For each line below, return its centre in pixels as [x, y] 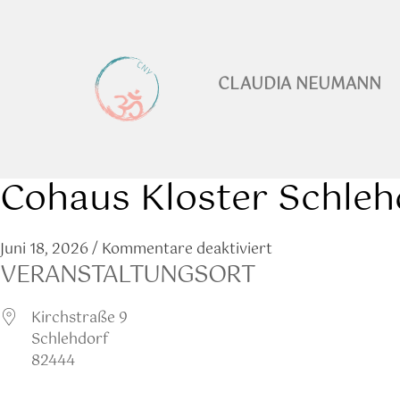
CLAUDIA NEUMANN [299, 85]
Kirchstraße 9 [79, 318]
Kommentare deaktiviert [187, 250]
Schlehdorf [70, 340]
